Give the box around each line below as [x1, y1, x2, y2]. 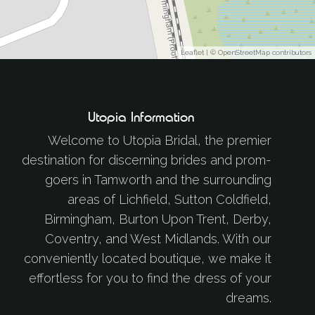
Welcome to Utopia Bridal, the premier [47, 133, 271, 148]
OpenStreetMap [218, 49, 270, 57]
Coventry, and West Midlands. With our [44, 231, 271, 246]
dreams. [225, 290, 271, 305]
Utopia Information [88, 107, 195, 127]
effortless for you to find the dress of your [28, 271, 271, 285]
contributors [270, 49, 311, 57]
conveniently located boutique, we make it [23, 251, 271, 266]
